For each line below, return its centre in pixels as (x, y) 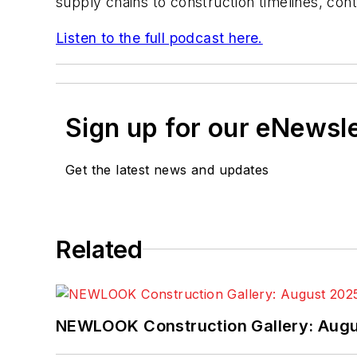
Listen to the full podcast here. (159, 38)
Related (99, 249)
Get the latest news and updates (167, 169)
